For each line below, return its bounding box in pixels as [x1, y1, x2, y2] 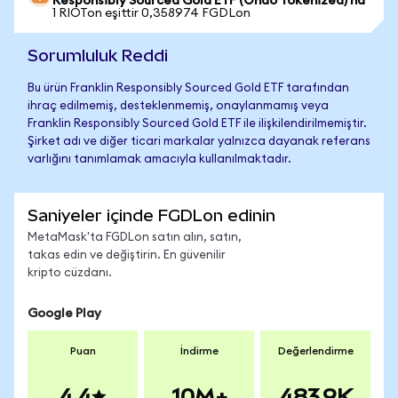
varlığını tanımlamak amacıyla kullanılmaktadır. [28, 154, 291, 165]
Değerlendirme [277, 346, 354, 356]
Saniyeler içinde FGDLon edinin [28, 206, 275, 225]
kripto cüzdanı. [28, 267, 112, 279]
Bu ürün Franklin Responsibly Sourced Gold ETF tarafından [28, 83, 349, 94]
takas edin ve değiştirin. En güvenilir [28, 250, 226, 261]
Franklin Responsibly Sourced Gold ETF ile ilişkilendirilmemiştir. [28, 118, 367, 130]
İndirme [179, 346, 219, 356]
